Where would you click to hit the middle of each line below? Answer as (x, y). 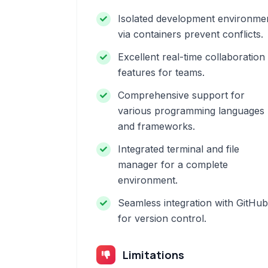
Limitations (153, 255)
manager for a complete (173, 165)
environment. (148, 180)
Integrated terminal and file (179, 149)
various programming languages (191, 111)
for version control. (162, 218)
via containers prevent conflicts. (191, 34)
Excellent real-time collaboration (191, 57)
